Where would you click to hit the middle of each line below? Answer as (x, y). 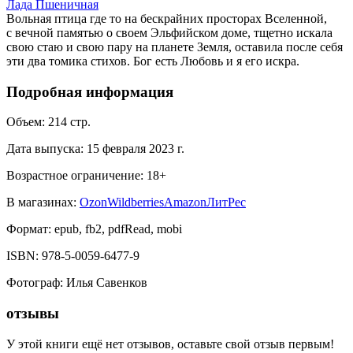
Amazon (185, 203)
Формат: (29, 229)
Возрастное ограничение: (75, 176)
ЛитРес (226, 203)
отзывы (33, 314)
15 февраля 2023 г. (136, 149)
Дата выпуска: (45, 149)
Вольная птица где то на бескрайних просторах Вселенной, (167, 19)
